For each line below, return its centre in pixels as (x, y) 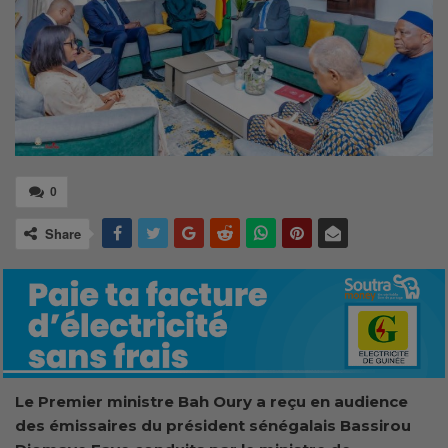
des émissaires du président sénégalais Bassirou (213, 425)
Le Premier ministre (96, 401)
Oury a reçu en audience (308, 401)
